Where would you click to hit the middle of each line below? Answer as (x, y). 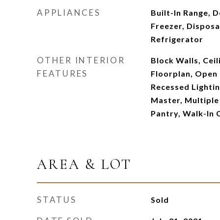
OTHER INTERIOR (81, 60)
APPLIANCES (69, 13)
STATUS (57, 200)
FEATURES (62, 73)
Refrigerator (177, 39)
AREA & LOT (84, 164)
